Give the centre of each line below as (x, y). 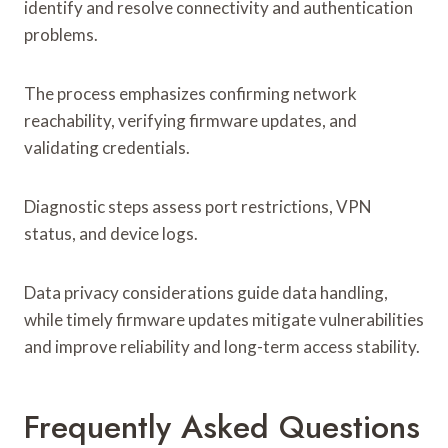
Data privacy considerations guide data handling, (206, 292)
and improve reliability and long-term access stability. (222, 346)
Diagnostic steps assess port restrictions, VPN (198, 206)
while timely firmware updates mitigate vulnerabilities (224, 319)
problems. (61, 34)
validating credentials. (107, 147)
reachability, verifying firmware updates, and (190, 120)
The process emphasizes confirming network (190, 93)
